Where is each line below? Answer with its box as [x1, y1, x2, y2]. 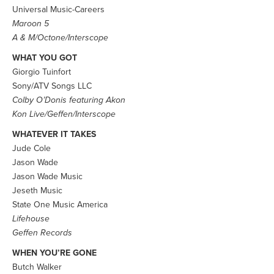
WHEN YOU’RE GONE [12, 248, 97, 258]
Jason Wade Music [12, 171, 83, 182]
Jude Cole [12, 143, 51, 154]
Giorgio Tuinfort [12, 67, 71, 77]
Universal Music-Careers [12, 4, 105, 15]
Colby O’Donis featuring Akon [12, 95, 125, 105]
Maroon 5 [12, 18, 49, 29]
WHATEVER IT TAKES [12, 129, 96, 139]
